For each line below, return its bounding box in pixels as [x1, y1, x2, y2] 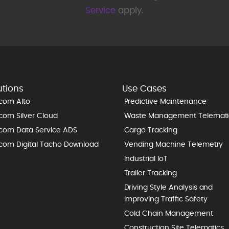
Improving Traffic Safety [124, 196, 208, 203]
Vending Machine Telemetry [124, 141, 223, 149]
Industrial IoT [124, 155, 168, 163]
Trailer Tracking [124, 170, 177, 177]
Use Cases [122, 84, 167, 94]
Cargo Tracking [124, 127, 177, 134]
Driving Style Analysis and [124, 184, 213, 192]
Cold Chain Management [124, 210, 213, 218]
